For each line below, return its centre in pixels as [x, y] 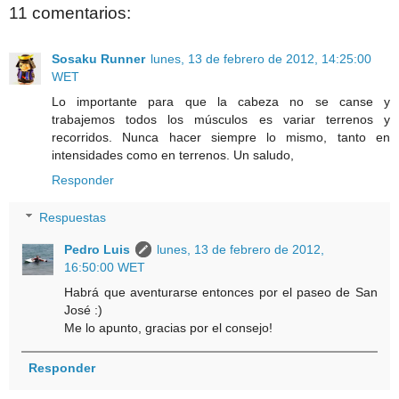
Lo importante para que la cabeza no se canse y [221, 102]
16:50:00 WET [105, 267]
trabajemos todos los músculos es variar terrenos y [221, 120]
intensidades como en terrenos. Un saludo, [173, 155]
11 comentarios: [70, 12]
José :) [84, 309]
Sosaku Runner [98, 59]
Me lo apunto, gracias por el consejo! [169, 327]
